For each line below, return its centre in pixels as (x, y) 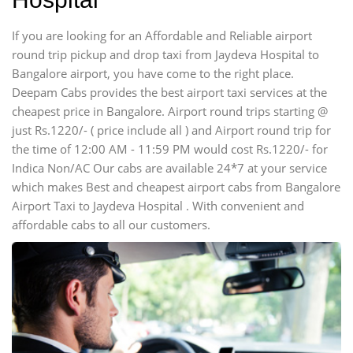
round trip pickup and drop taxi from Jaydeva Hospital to (165, 54)
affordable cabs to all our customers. (111, 225)
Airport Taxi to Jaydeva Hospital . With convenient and (158, 206)
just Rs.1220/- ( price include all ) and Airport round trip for (171, 130)
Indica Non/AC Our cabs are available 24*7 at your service (169, 168)
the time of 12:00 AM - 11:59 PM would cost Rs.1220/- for (170, 149)
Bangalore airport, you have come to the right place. (153, 73)
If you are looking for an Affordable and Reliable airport (162, 35)
